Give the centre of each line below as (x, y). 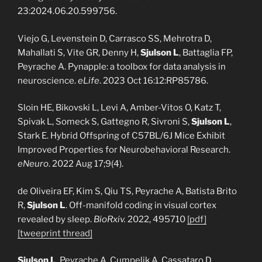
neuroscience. (48, 80)
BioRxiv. (110, 219)
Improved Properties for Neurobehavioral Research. (124, 150)
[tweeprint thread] (55, 233)
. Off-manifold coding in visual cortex (141, 205)
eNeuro (33, 164)
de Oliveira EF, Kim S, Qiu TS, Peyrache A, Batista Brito (127, 191)
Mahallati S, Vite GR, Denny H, (79, 52)
